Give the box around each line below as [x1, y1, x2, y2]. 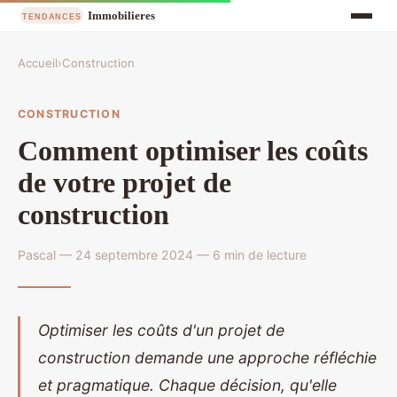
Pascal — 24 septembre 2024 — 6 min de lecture [18, 246, 307, 262]
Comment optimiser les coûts [18, 134, 368, 167]
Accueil [18, 56, 58, 71]
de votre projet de [18, 166, 231, 198]
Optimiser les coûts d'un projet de [38, 320, 284, 339]
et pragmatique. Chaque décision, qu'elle [38, 375, 337, 394]
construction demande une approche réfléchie [38, 347, 377, 367]
